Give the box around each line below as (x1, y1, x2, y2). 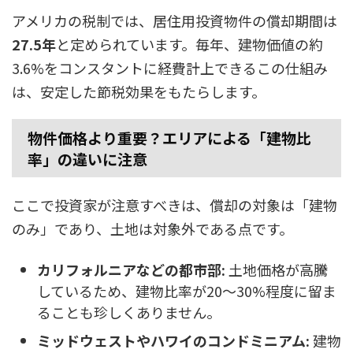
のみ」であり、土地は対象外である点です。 (12, 217, 293, 239)
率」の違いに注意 (28, 147, 147, 169)
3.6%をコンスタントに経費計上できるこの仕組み (12, 57, 328, 78)
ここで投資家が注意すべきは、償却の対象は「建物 (12, 194, 337, 215)
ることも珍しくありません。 (37, 302, 221, 322)
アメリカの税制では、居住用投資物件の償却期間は (12, 9, 337, 31)
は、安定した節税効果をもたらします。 (12, 80, 266, 102)
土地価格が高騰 (225, 259, 328, 280)
